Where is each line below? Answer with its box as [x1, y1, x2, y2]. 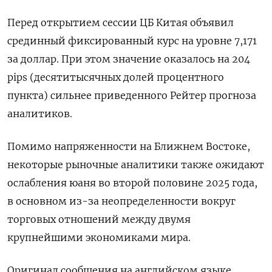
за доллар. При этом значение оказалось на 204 [7, 53, 250, 65]
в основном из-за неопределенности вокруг [7, 195, 236, 207]
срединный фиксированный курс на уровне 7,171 [7, 35, 257, 47]
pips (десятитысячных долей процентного [7, 71, 224, 83]
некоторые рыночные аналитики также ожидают [7, 158, 264, 171]
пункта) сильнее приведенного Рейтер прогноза [7, 89, 256, 101]
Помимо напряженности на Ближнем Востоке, [7, 140, 250, 152]
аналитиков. [7, 107, 72, 120]
